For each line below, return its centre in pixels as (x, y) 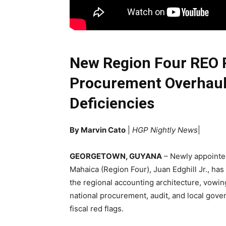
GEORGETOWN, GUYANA (116, 156)
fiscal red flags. (97, 209)
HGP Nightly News (165, 130)
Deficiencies (112, 103)
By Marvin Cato (98, 130)
